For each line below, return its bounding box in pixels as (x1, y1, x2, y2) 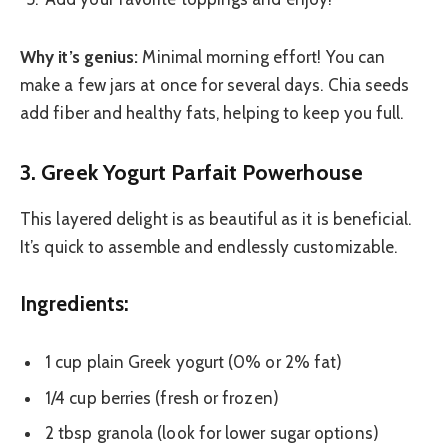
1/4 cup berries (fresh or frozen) (45, 387, 279, 408)
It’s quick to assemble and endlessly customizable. (20, 236, 398, 257)
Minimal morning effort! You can (138, 46, 386, 67)
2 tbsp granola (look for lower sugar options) (45, 423, 379, 444)
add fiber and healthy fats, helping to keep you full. (20, 102, 404, 123)
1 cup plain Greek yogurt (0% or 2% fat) (45, 352, 343, 373)
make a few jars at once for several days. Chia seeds (20, 74, 410, 95)
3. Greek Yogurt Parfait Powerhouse (20, 159, 363, 186)
